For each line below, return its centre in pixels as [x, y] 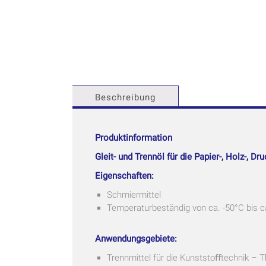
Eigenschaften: [124, 175]
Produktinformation [133, 137]
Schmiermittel [134, 194]
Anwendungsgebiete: [136, 238]
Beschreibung [125, 97]
